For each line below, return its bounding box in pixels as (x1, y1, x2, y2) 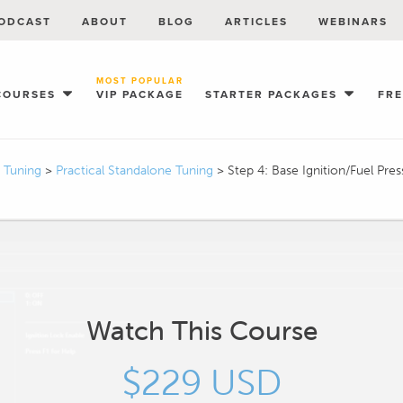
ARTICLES (225, 13, 288, 30)
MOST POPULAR (96, 75, 184, 88)
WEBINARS (318, 13, 388, 30)
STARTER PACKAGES (205, 86, 342, 103)
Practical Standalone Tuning (56, 163, 217, 178)
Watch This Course (85, 313, 318, 347)
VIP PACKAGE (96, 86, 184, 103)
